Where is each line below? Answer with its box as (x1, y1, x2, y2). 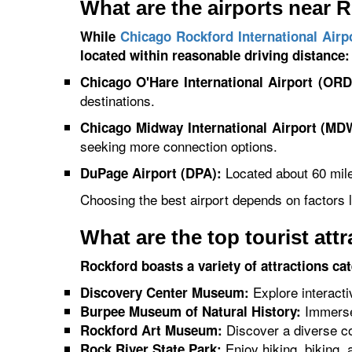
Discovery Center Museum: (80, 283, 249, 302)
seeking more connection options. (80, 136, 277, 156)
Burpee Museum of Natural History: (80, 302, 301, 321)
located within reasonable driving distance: (80, 46, 350, 64)
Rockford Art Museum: (80, 321, 222, 339)
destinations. (80, 90, 155, 110)
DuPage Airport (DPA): (80, 163, 222, 182)
